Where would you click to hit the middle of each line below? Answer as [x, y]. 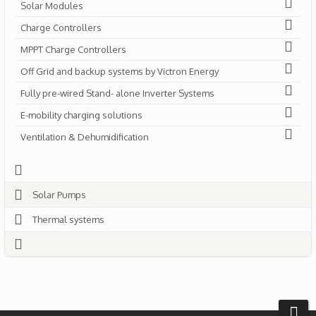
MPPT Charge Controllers [73, 49]
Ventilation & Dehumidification [85, 137]
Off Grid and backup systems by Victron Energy [120, 71]
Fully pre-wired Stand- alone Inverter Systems [117, 93]
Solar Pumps [59, 195]
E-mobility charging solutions [81, 115]
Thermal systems [68, 219]
